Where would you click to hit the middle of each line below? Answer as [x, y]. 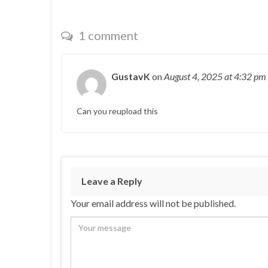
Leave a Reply [112, 181]
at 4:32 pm [245, 77]
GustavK [131, 77]
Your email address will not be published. [153, 203]
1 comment [107, 36]
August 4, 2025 [194, 77]
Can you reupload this [117, 111]
